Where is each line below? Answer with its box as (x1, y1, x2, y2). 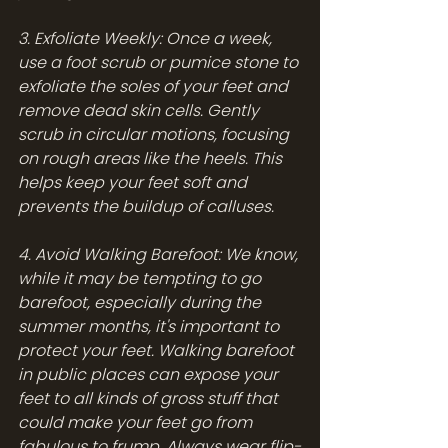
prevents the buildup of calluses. (18, 194, 274, 218)
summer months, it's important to (18, 314, 283, 338)
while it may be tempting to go (18, 266, 265, 290)
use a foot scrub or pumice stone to (18, 50, 302, 74)
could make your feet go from (18, 410, 256, 434)
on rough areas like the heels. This (18, 146, 286, 170)
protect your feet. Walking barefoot (18, 338, 298, 362)
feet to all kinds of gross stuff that (18, 386, 282, 410)
